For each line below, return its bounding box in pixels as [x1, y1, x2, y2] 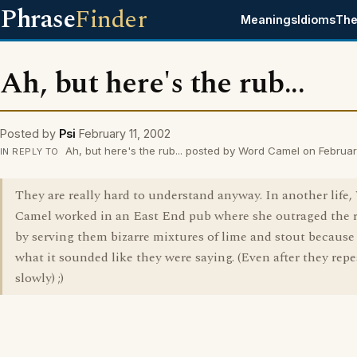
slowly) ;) [15, 269, 64, 288]
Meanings [241, 13, 298, 26]
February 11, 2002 [79, 127, 171, 140]
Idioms [297, 13, 336, 26]
